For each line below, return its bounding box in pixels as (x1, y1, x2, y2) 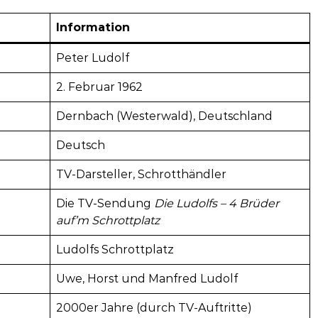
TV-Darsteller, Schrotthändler (56, 167, 226, 181)
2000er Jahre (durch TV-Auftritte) (56, 300, 252, 314)
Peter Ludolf (56, 50, 129, 65)
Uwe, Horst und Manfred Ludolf (56, 271, 238, 285)
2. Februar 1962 (56, 79, 143, 94)
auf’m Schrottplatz (56, 213, 160, 227)
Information (56, 20, 130, 34)
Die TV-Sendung (56, 196, 154, 210)
